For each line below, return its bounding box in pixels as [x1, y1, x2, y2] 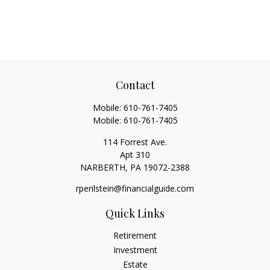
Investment [113, 244, 157, 256]
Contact [115, 78, 155, 92]
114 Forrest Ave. [103, 136, 167, 148]
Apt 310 [120, 149, 150, 160]
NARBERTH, [80, 162, 128, 173]
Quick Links [105, 206, 165, 221]
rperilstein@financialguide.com [76, 183, 194, 194]
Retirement [113, 230, 157, 241]
